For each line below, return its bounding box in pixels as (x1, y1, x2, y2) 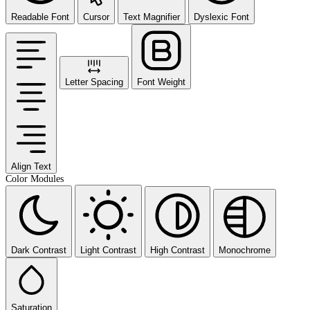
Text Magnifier (123, 11, 180, 22)
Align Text (11, 161, 51, 172)
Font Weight (137, 76, 185, 87)
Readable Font (11, 11, 69, 22)
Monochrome (219, 244, 271, 255)
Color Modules (6, 173, 64, 184)
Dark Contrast (11, 244, 66, 255)
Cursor (83, 11, 109, 22)
